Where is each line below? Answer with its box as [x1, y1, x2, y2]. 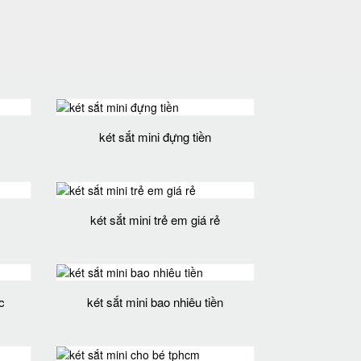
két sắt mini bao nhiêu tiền [86, 293, 223, 310]
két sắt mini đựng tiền [98, 128, 211, 146]
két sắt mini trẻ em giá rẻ [89, 210, 220, 228]
